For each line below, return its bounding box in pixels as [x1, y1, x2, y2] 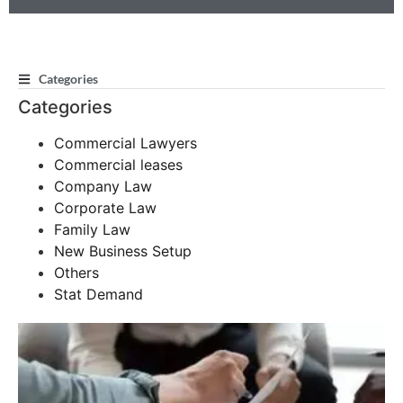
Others [54, 264, 99, 282]
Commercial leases [54, 156, 183, 175]
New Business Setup [54, 242, 192, 261]
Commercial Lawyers [54, 134, 197, 153]
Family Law [54, 220, 130, 239]
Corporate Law [54, 199, 157, 218]
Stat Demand [54, 285, 143, 304]
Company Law [54, 177, 152, 196]
